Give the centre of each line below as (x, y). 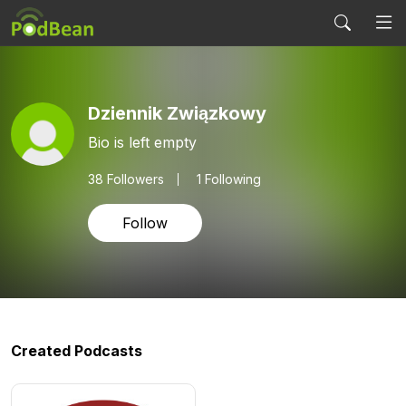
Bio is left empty (142, 142)
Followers (134, 179)
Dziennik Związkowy (177, 113)
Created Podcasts (77, 351)
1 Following (229, 179)
